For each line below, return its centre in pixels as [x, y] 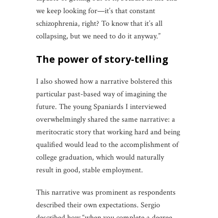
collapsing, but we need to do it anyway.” [98, 36]
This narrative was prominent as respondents [106, 192]
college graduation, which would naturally [100, 157]
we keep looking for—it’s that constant [96, 11]
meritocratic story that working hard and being [108, 132]
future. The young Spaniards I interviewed [101, 107]
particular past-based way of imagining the [101, 94]
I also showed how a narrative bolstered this [104, 81]
